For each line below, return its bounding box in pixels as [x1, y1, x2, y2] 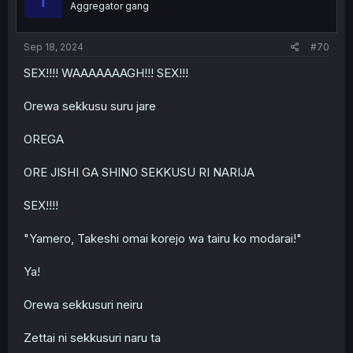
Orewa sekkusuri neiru [24, 296, 143, 312]
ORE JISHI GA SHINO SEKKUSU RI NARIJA [24, 164, 255, 180]
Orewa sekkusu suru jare [24, 98, 156, 113]
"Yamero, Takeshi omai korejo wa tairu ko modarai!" [24, 230, 302, 246]
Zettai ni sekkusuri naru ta [24, 329, 161, 345]
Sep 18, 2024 [24, 40, 84, 53]
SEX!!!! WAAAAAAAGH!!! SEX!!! [24, 65, 188, 80]
